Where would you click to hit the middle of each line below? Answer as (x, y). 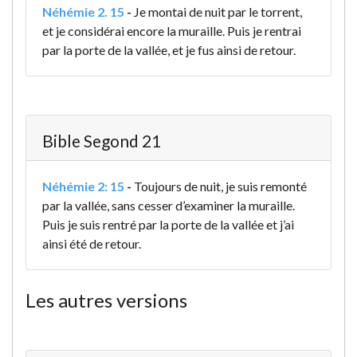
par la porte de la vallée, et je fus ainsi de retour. (169, 50)
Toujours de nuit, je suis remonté (220, 186)
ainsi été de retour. (92, 244)
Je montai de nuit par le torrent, (218, 12)
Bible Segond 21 (102, 141)
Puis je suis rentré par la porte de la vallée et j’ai (168, 225)
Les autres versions (106, 300)
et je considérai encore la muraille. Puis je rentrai (172, 31)
